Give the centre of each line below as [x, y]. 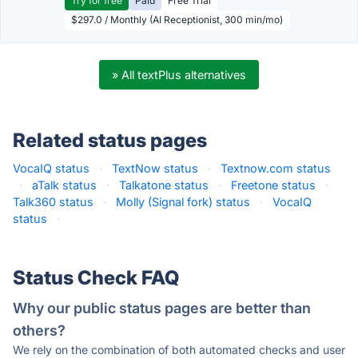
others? [39, 330]
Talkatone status [164, 185]
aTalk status [64, 185]
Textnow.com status [276, 168]
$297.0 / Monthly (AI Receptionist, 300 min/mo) [177, 20]
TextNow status [155, 168]
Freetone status [273, 185]
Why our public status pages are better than [162, 308]
